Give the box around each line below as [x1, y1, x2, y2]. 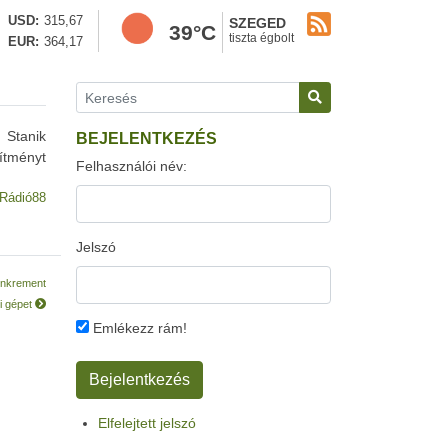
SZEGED [229, 15, 286, 31]
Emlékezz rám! [89, 320, 187, 336]
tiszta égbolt [229, 31, 294, 45]
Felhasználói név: [76, 158, 187, 174]
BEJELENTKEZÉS [76, 130, 217, 147]
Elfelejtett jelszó [98, 415, 196, 431]
